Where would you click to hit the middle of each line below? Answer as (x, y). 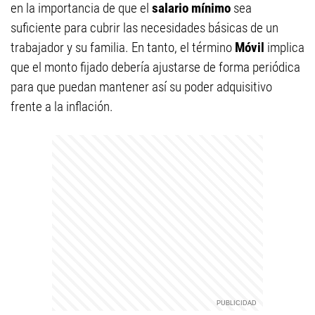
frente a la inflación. (62, 107)
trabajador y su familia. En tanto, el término (123, 47)
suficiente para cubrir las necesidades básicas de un (144, 28)
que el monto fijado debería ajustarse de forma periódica (155, 67)
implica (286, 47)
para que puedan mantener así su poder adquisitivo (141, 87)
